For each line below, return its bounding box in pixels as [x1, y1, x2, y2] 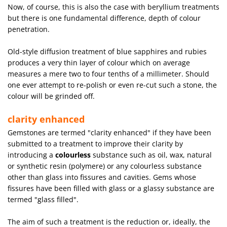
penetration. [8, 24, 50, 34]
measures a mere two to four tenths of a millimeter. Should [8, 69, 209, 79]
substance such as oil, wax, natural [91, 150, 212, 160]
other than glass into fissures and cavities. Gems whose [8, 172, 196, 182]
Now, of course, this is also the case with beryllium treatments [8, 2, 219, 12]
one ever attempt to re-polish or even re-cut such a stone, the [8, 80, 217, 90]
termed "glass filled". [8, 195, 79, 204]
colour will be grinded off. [8, 91, 95, 101]
